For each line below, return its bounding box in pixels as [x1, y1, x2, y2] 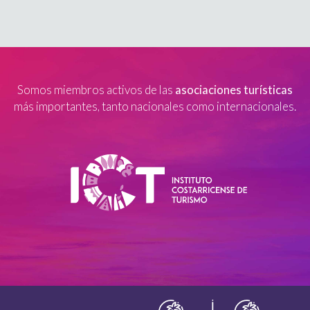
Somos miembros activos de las [17, 82, 175, 97]
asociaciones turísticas [175, 82, 293, 97]
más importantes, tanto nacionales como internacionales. [14, 99, 296, 113]
